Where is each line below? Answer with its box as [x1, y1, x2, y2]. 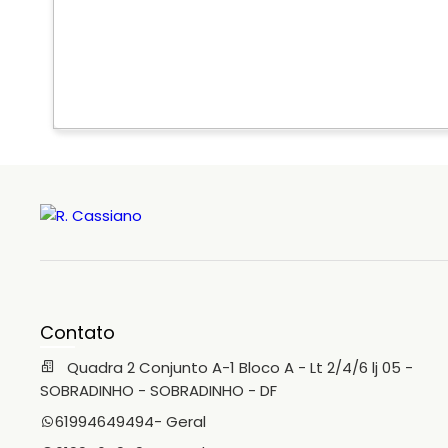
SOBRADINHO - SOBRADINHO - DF [40, 380, 277, 401]
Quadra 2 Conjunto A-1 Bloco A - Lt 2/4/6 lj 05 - [63, 357, 413, 378]
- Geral [154, 411, 206, 432]
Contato [40, 320, 115, 345]
